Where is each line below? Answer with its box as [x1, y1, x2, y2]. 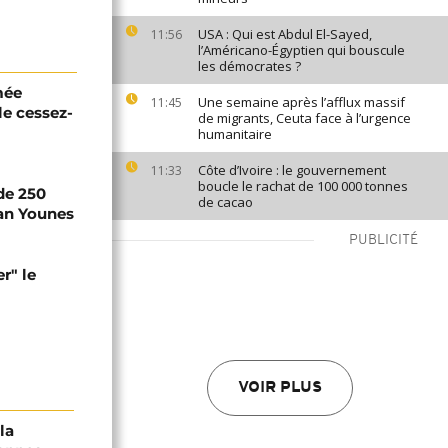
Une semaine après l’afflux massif [198, 93, 405, 111]
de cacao [198, 193, 253, 211]
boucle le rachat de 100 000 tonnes [198, 177, 408, 195]
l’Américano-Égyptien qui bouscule [198, 41, 405, 59]
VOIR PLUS [238, 380, 322, 396]
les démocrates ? [198, 57, 301, 75]
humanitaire [198, 125, 272, 143]
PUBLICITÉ [349, 233, 418, 248]
